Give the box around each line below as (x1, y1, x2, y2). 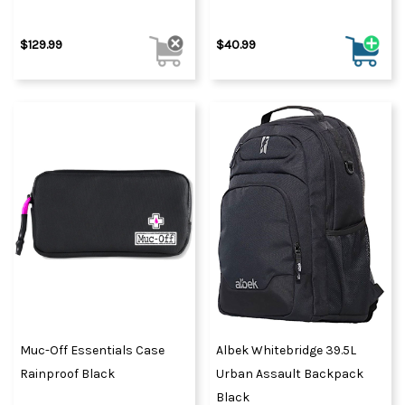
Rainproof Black (20, 365, 115, 381)
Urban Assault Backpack (216, 365, 363, 381)
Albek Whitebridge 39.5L (216, 342, 356, 358)
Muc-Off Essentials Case (20, 342, 165, 358)
